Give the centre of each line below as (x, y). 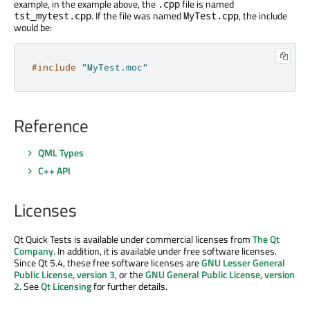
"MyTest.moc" (115, 67)
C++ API (54, 171)
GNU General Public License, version (220, 275)
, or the (130, 275)
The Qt (266, 239)
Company (34, 251)
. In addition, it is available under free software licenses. (165, 251)
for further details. (129, 286)
